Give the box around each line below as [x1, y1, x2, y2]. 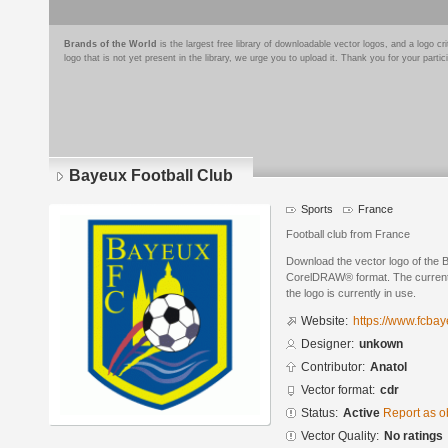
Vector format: [301, 383, 375, 398]
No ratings [384, 429, 443, 444]
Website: [301, 314, 348, 329]
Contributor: [301, 360, 365, 375]
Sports [301, 203, 333, 215]
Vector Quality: [301, 429, 379, 444]
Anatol [370, 360, 407, 375]
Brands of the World [64, 39, 157, 49]
